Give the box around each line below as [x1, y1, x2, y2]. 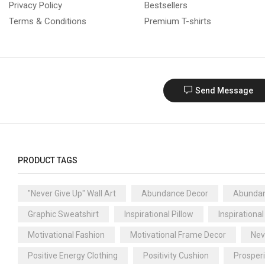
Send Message [195, 85, 254, 95]
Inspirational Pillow [124, 209, 193, 219]
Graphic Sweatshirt [28, 209, 99, 219]
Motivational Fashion [28, 230, 105, 240]
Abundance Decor [141, 189, 208, 199]
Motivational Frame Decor [130, 230, 226, 240]
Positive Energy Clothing [28, 251, 118, 261]
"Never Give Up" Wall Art [28, 189, 116, 199]
